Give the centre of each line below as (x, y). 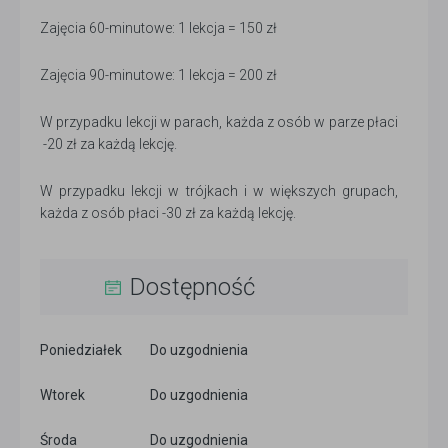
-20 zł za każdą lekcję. (108, 144)
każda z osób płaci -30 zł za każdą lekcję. (168, 213)
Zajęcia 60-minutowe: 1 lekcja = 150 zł (158, 28)
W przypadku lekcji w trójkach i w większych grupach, (219, 191)
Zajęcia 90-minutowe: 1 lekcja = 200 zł (158, 75)
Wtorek (62, 395)
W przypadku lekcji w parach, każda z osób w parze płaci (219, 122)
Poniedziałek (81, 350)
